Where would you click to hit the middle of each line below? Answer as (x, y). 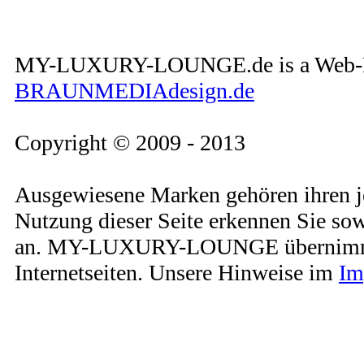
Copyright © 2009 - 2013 (130, 143)
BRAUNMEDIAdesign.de (134, 91)
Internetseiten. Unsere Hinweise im (177, 273)
